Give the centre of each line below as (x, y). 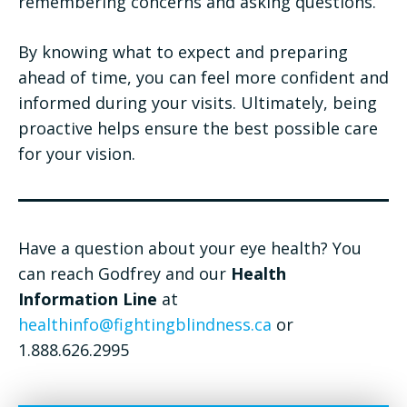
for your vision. (77, 153)
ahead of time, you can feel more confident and (203, 77)
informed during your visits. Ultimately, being (198, 102)
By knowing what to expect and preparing (183, 51)
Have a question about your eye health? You (190, 248)
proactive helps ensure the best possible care (198, 128)
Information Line (88, 298)
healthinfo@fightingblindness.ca (145, 324)
